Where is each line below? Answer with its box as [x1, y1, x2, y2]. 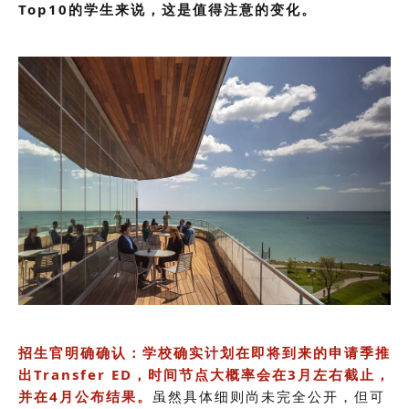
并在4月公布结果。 [18, 387, 152, 405]
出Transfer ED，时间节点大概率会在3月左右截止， [18, 365, 391, 383]
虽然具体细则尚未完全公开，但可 [152, 387, 385, 405]
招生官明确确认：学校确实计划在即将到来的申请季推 [18, 343, 391, 362]
